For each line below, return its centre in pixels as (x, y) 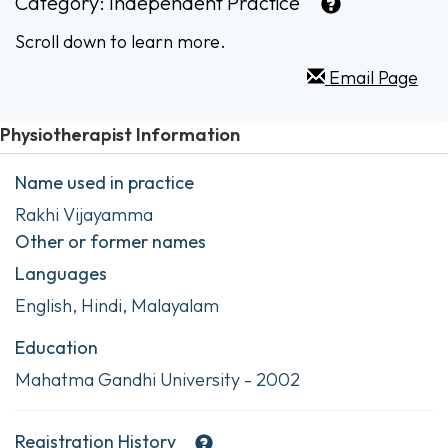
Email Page (371, 77)
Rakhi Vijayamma (84, 214)
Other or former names (110, 241)
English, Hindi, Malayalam (117, 305)
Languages (61, 273)
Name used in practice (104, 182)
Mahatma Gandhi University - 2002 (157, 379)
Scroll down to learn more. (120, 42)
